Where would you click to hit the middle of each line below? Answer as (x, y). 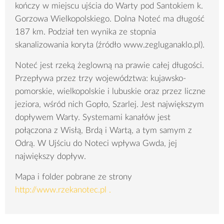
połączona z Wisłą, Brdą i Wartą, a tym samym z (103, 130)
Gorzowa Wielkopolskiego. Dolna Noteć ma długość (111, 19)
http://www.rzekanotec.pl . (63, 190)
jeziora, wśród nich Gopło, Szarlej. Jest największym (109, 104)
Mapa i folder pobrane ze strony (73, 177)
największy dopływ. (50, 156)
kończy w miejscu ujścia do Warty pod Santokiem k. (109, 6)
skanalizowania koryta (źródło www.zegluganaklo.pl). (110, 45)
